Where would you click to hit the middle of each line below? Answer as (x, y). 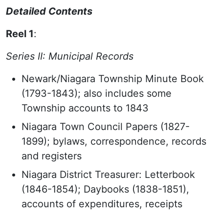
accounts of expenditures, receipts (102, 204)
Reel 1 (20, 34)
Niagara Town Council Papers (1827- (106, 127)
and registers (52, 156)
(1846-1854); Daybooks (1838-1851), (105, 189)
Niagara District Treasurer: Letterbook (108, 175)
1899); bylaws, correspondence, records (114, 141)
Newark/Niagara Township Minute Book (113, 79)
